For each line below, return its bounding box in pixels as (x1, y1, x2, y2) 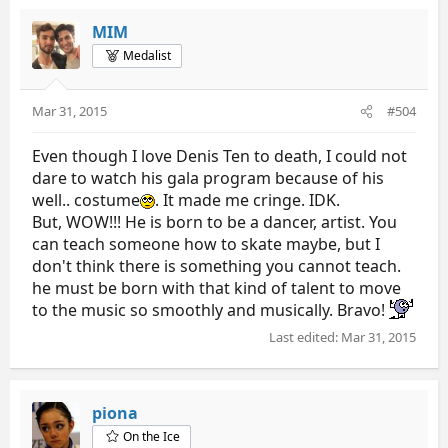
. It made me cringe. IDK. (155, 189, 340, 211)
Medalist (123, 47, 172, 64)
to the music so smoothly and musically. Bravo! (32, 299, 389, 321)
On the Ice (123, 427, 181, 445)
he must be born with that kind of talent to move (32, 277, 401, 299)
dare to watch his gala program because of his (32, 167, 384, 189)
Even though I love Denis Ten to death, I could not (32, 145, 407, 167)
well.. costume (32, 189, 140, 211)
